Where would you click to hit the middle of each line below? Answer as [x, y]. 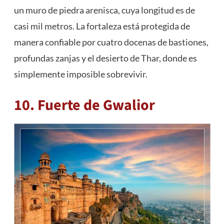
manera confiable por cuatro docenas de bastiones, [111, 42]
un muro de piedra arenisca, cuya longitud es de [104, 10]
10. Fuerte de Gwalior [84, 105]
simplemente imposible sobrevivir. [80, 74]
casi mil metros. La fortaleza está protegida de [102, 26]
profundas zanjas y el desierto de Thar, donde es [105, 58]
